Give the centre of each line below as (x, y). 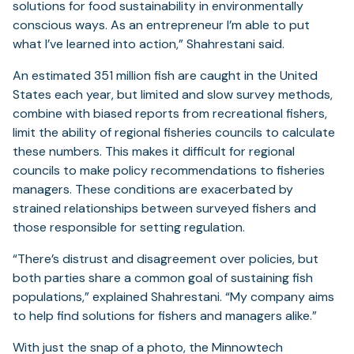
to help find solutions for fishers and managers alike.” (165, 316)
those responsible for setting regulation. (129, 228)
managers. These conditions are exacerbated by (153, 190)
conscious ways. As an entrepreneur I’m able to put (161, 25)
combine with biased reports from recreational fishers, (170, 114)
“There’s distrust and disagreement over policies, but (166, 259)
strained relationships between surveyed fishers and (164, 209)
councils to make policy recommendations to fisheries (169, 171)
